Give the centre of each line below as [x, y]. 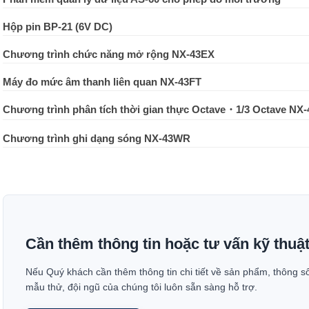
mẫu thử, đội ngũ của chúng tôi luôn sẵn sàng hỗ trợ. [141, 287]
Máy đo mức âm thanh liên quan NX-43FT [102, 82]
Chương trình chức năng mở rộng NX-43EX [109, 54]
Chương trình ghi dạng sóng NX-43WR [97, 138]
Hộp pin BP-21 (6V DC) [58, 27]
